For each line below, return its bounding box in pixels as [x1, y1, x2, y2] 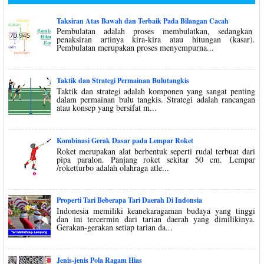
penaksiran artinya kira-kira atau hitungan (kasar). [56, 34, 255, 45]
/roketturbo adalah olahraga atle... [56, 161, 169, 173]
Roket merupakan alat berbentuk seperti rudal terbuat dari [56, 145, 255, 157]
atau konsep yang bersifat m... [56, 102, 157, 114]
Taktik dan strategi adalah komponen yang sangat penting [56, 85, 255, 97]
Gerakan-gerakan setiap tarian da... [56, 222, 173, 233]
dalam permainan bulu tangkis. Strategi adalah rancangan [56, 94, 255, 105]
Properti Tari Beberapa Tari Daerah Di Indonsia [56, 195, 202, 206]
